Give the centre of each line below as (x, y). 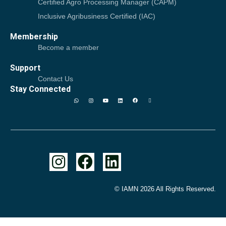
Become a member (68, 47)
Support (25, 68)
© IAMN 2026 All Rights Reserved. (165, 189)
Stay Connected (40, 89)
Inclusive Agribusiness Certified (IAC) (97, 16)
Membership (34, 36)
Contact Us (55, 78)
